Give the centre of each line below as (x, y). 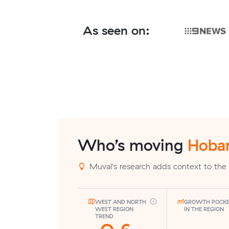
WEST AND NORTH (120, 202)
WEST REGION (114, 209)
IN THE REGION (204, 209)
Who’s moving (133, 145)
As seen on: (116, 30)
